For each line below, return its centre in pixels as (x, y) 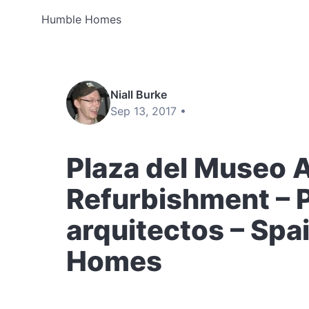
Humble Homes (81, 19)
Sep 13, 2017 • (148, 111)
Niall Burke (139, 94)
